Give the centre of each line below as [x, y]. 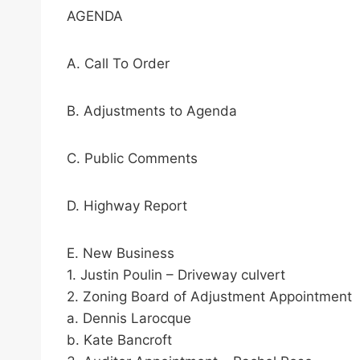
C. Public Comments [132, 159]
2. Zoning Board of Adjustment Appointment [209, 297]
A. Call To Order [118, 64]
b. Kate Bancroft [119, 340]
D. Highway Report [127, 206]
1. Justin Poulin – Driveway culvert [176, 275]
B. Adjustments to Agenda [152, 111]
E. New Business [121, 254]
